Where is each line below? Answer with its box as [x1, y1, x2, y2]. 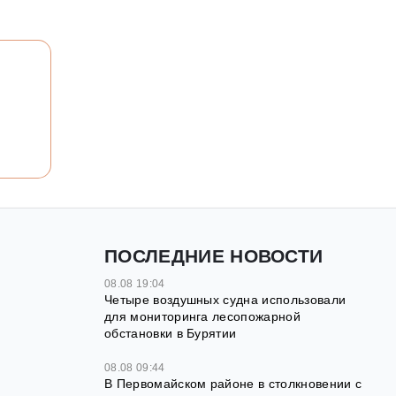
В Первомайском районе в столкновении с [104, 377, 362, 392]
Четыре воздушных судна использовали [104, 293, 346, 308]
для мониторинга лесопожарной [104, 309, 301, 324]
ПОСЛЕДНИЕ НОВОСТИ [104, 246, 324, 267]
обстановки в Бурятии [104, 326, 237, 341]
